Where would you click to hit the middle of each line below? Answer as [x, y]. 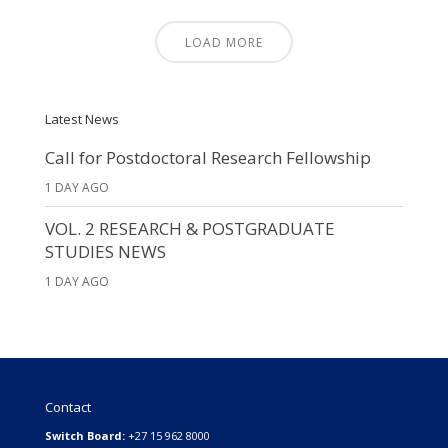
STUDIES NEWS [105, 251]
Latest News [81, 119]
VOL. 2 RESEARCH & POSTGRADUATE [189, 228]
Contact [67, 407]
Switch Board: [86, 435]
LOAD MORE [223, 42]
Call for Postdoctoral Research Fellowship [207, 157]
